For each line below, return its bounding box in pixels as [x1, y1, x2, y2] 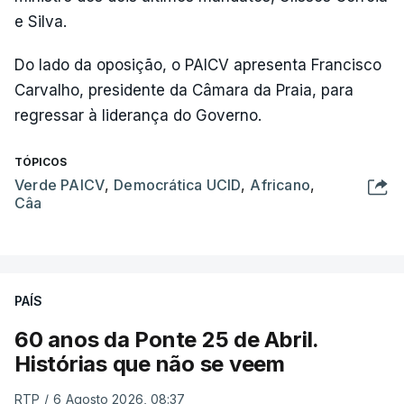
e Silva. [14, 13, 67, 31]
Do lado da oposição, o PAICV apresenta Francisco [14, 56, 381, 74]
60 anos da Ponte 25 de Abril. [14, 326, 319, 353]
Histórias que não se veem [14, 351, 285, 377]
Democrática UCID [114, 176, 242, 194]
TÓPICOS [14, 155, 67, 169]
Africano [250, 176, 311, 194]
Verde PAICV [14, 176, 106, 194]
